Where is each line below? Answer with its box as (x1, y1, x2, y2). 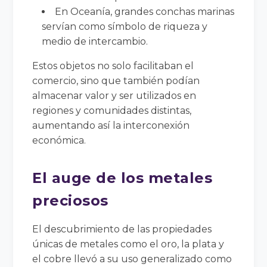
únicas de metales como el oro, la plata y (32, 238, 225, 250)
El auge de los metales (32, 169, 213, 187)
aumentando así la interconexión (32, 119, 190, 131)
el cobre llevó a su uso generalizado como (32, 253, 232, 265)
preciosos (32, 191, 108, 209)
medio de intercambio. (42, 35, 148, 47)
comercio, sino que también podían (32, 74, 200, 86)
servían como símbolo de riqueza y (42, 20, 208, 32)
